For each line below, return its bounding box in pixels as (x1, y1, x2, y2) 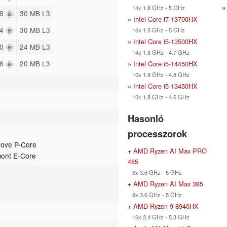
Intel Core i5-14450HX (133, 58, 198, 68)
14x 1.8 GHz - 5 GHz (128, 3, 185, 12)
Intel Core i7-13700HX (133, 14, 198, 24)
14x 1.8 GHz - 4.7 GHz (128, 48, 190, 56)
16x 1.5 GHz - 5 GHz (128, 25, 185, 34)
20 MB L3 (19, 58, 50, 68)
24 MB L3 (19, 41, 50, 52)
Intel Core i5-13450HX (133, 81, 198, 91)
